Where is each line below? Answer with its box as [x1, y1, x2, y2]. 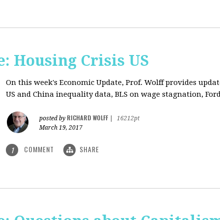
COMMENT [22, 144, 56, 154]
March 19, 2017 [39, 124, 82, 131]
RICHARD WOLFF [67, 113, 108, 122]
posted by [39, 115, 67, 122]
